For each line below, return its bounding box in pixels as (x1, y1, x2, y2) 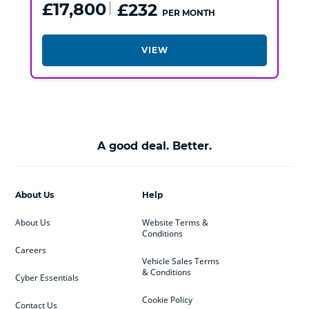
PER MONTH (161, 7, 215, 18)
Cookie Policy (141, 293, 192, 306)
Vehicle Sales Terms (141, 255, 219, 267)
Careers (15, 243, 47, 256)
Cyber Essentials (15, 271, 79, 283)
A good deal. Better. (97, 139, 212, 152)
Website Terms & (141, 216, 208, 228)
